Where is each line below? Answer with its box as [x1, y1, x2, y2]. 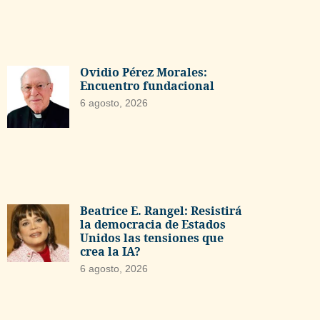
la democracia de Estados [79, 216, 226, 232]
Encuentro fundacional [79, 77, 214, 94]
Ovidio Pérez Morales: [79, 64, 207, 80]
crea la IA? [79, 243, 141, 259]
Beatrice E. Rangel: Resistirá [79, 202, 242, 219]
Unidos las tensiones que [79, 229, 224, 246]
